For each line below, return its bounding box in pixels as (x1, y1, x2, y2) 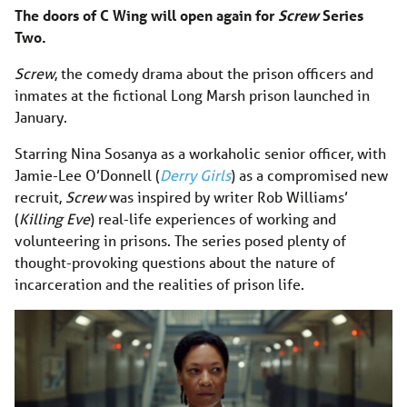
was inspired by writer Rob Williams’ (105, 186, 348, 206)
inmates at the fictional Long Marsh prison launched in (15, 84, 370, 104)
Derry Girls (160, 164, 231, 184)
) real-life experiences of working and (90, 208, 336, 228)
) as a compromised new (231, 164, 388, 184)
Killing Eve (19, 208, 90, 228)
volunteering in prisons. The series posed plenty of (15, 230, 346, 250)
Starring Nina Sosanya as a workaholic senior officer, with (15, 143, 386, 163)
